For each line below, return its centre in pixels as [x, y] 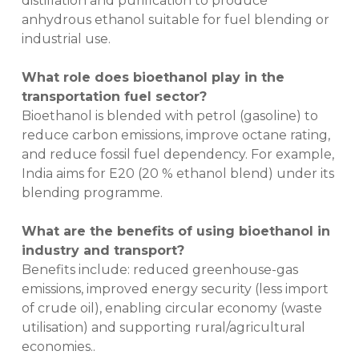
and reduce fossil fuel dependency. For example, [177, 155]
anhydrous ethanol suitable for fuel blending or [175, 20]
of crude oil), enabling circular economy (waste [171, 309]
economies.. [58, 347]
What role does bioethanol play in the [153, 78]
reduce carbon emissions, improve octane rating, [175, 135]
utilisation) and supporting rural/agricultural [163, 328]
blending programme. [92, 193]
